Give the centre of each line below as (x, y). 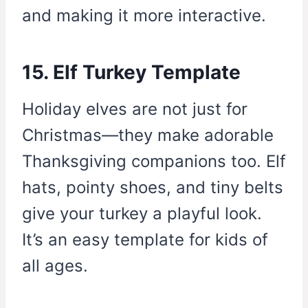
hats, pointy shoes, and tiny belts (153, 188)
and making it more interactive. (144, 16)
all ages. (55, 266)
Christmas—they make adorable (148, 135)
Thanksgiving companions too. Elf (154, 162)
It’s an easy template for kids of (145, 240)
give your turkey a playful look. (142, 214)
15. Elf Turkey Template (131, 73)
